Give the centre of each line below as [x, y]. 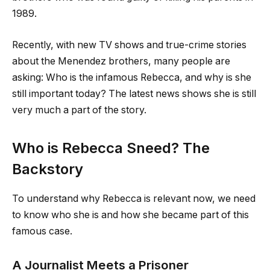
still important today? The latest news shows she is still [134, 93]
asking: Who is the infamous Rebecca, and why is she [132, 77]
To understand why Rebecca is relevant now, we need [134, 198]
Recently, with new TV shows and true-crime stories [129, 45]
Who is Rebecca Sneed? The [111, 148]
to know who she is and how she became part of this [130, 215]
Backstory [48, 169]
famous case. [42, 231]
